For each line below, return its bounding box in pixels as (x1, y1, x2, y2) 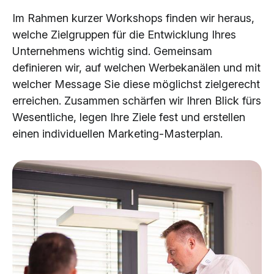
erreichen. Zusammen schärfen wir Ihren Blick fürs (12, 94, 261, 107)
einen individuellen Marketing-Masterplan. (12, 127, 223, 140)
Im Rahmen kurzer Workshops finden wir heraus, (12, 11, 254, 24)
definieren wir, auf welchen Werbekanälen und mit (12, 61, 261, 74)
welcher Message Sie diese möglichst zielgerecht (12, 77, 260, 91)
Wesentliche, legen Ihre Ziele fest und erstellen (12, 110, 245, 124)
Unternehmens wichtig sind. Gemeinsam (12, 44, 212, 57)
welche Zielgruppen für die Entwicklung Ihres (12, 28, 236, 41)
